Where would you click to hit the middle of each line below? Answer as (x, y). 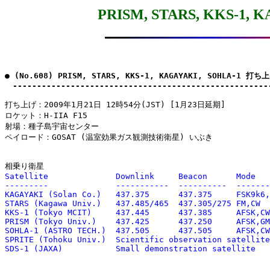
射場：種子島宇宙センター (52, 126)
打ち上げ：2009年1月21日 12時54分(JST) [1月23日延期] (115, 104)
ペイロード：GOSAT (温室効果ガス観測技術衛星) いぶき (109, 137)
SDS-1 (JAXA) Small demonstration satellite (130, 248)
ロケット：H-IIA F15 (46, 115)
